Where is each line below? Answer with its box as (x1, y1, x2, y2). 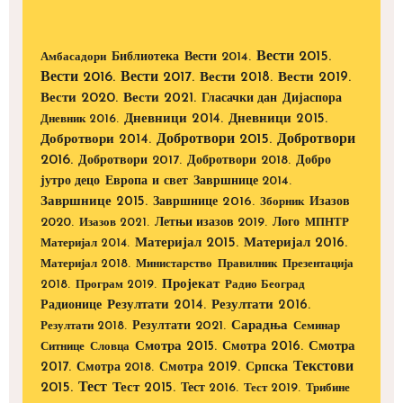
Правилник (218, 258, 277, 271)
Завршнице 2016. (153, 195, 255, 210)
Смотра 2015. (135, 340, 217, 354)
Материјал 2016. (244, 237, 347, 251)
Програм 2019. (76, 279, 157, 291)
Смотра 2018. (76, 362, 154, 374)
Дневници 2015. (228, 112, 327, 127)
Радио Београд (225, 279, 305, 291)
